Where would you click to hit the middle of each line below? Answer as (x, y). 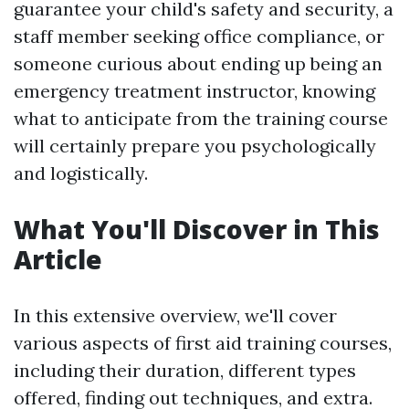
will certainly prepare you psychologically (195, 146)
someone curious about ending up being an (198, 63)
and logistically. (81, 173)
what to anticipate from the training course (201, 118)
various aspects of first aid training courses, (203, 343)
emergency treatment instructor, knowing (194, 91)
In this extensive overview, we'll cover (175, 315)
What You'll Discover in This (197, 229)
